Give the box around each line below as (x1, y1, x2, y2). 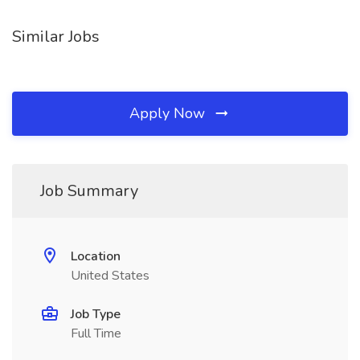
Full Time (71, 325, 121, 342)
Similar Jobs (12, 26, 100, 47)
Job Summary (40, 180, 138, 202)
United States (71, 267, 149, 284)
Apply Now (129, 104, 209, 123)
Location (71, 247, 121, 265)
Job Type (71, 305, 121, 323)
